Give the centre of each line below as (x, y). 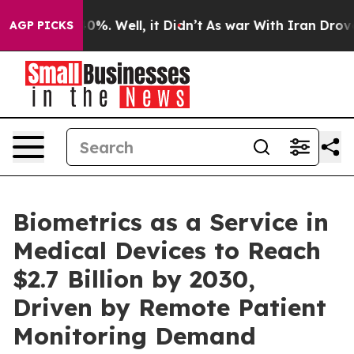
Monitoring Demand (134, 336)
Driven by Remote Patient (169, 307)
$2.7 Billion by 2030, (134, 279)
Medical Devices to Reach (167, 250)
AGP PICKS (41, 25)
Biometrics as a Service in (171, 222)
